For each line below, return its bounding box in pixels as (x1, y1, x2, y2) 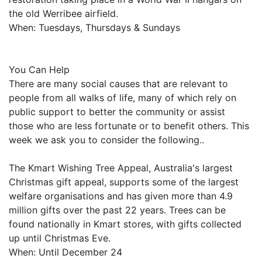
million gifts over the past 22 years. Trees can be (9, 204, 226, 216)
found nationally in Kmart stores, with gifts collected (9, 218, 242, 230)
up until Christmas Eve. (9, 232, 111, 244)
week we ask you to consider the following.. (9, 134, 204, 146)
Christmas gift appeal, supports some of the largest (9, 176, 239, 188)
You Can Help (9, 64, 70, 75)
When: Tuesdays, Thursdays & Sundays (9, 22, 180, 33)
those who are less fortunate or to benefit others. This (9, 120, 249, 132)
